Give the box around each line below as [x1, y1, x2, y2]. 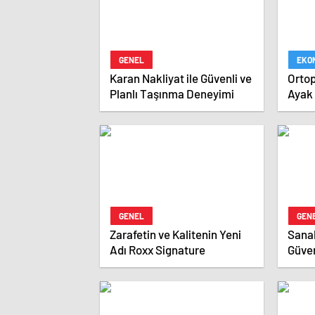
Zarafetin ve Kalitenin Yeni [110, 227, 241, 242]
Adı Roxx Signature [110, 243, 205, 257]
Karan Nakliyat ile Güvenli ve [110, 71, 252, 86]
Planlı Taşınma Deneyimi [110, 86, 234, 101]
